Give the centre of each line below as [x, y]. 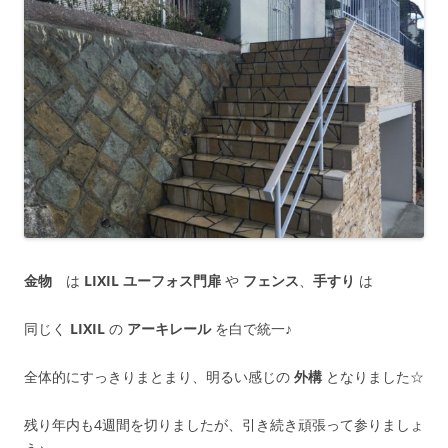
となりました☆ [373, 376]
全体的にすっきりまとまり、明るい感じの [159, 376]
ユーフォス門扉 [172, 280]
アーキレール [169, 328]
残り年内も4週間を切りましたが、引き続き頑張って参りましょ [224, 424]
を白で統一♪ [251, 328]
